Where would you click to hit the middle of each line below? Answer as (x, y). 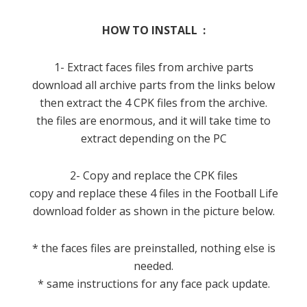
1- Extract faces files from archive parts (153, 67)
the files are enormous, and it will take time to (153, 121)
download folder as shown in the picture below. (153, 211)
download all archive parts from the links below (153, 85)
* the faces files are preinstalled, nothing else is (153, 248)
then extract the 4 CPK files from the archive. (153, 103)
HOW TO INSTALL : (153, 30)
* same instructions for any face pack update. (153, 284)
